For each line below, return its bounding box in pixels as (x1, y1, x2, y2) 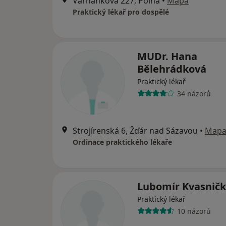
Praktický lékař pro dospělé (73, 7, 169, 17)
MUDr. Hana (137, 49, 197, 64)
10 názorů (177, 206, 211, 216)
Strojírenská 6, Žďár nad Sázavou (73, 125, 198, 137)
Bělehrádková (137, 62, 206, 76)
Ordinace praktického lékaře (73, 137, 172, 147)
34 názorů (177, 88, 211, 98)
